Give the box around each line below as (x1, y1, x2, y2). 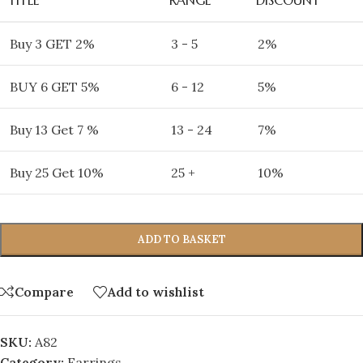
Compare (15, 284, 74, 301)
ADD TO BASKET (137, 232, 226, 246)
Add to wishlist (108, 284, 204, 301)
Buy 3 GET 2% (10, 35, 95, 52)
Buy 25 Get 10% (10, 164, 104, 181)
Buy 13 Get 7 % (10, 121, 99, 138)
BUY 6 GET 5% (10, 78, 100, 95)
